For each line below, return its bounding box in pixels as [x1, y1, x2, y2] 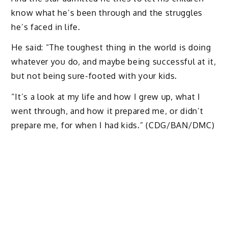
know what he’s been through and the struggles [11, 7, 203, 18]
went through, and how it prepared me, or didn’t [11, 106, 204, 117]
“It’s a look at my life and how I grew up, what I [11, 92, 201, 102]
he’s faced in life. [11, 21, 80, 32]
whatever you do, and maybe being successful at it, [11, 56, 216, 67]
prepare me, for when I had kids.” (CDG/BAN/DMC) [11, 120, 215, 131]
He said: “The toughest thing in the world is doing [11, 42, 211, 53]
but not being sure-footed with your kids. [11, 71, 178, 81]
